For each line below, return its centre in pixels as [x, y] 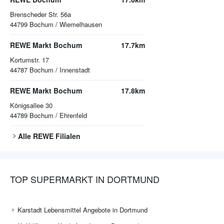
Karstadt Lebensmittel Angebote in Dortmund [82, 210]
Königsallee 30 [31, 105]
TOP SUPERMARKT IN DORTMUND [85, 179]
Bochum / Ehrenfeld [58, 115]
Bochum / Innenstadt [60, 70]
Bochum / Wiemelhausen [66, 24]
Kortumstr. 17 [29, 60]
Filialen [67, 136]
